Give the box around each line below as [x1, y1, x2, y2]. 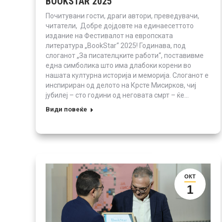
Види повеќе [46, 105, 87, 113]
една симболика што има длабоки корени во [46, 61, 191, 69]
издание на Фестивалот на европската [46, 31, 173, 40]
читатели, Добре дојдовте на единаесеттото [46, 21, 194, 30]
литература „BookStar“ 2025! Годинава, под [46, 41, 186, 50]
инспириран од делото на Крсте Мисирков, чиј [46, 81, 196, 89]
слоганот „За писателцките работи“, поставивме [46, 51, 204, 59]
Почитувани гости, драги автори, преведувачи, [46, 11, 199, 20]
